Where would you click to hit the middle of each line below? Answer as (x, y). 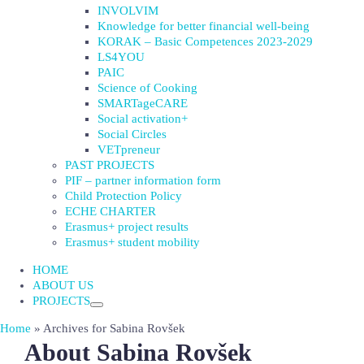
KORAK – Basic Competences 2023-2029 (205, 41)
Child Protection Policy (123, 196)
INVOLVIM (128, 11)
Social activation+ (143, 119)
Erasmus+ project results (127, 227)
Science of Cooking (147, 88)
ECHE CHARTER (110, 211)
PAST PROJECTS (110, 165)
